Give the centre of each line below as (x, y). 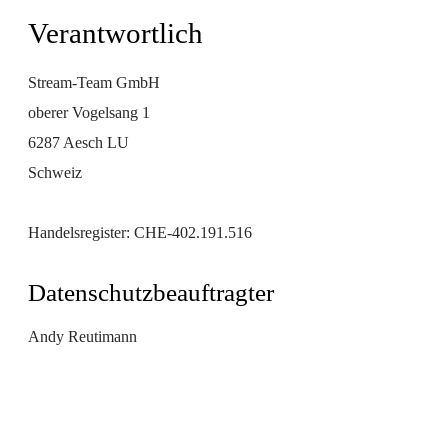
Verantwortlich (115, 33)
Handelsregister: (79, 232)
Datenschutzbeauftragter (151, 292)
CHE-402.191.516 (191, 232)
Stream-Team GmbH (94, 82)
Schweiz (55, 172)
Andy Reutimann (82, 336)
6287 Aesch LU (78, 142)
